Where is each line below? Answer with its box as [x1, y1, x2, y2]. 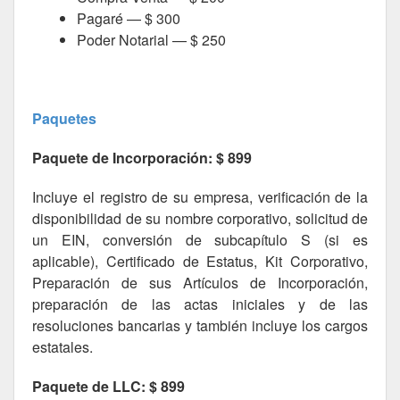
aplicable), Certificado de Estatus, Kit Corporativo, [32, 251, 368, 271]
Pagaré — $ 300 [77, 8, 180, 29]
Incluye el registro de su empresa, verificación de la [32, 187, 368, 207]
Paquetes [32, 108, 96, 129]
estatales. [32, 337, 93, 357]
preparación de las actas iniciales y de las [32, 294, 368, 314]
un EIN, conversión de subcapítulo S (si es [32, 229, 368, 250]
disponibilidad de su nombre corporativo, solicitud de [32, 208, 368, 229]
